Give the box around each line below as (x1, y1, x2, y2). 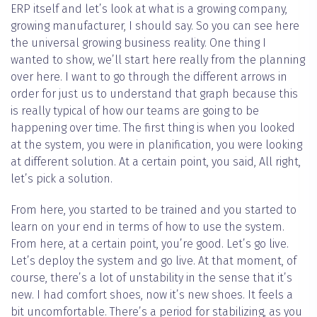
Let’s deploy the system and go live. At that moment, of (11, 254, 296, 268)
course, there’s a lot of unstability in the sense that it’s (11, 271, 292, 285)
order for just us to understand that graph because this (11, 87, 298, 101)
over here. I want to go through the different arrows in (11, 70, 287, 84)
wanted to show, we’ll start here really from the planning (11, 53, 305, 67)
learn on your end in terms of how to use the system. (11, 220, 284, 234)
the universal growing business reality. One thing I (11, 36, 266, 50)
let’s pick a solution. (11, 172, 113, 186)
